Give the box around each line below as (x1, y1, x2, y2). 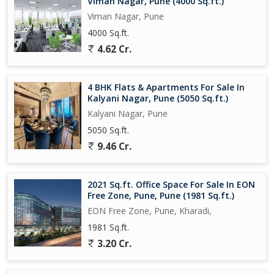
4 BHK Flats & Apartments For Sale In (87, 81, 245, 93)
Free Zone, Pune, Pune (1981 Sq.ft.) (87, 189, 234, 201)
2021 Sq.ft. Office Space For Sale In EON (87, 178, 255, 190)
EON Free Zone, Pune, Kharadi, (87, 204, 212, 217)
